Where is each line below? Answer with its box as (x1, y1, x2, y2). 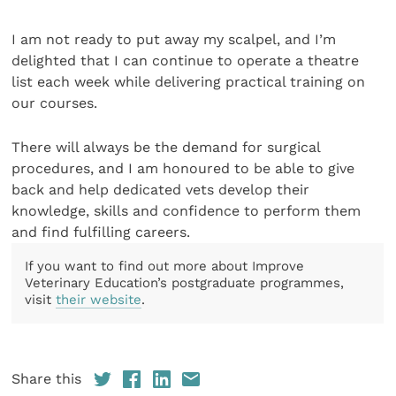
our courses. (11, 94, 98, 111)
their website (56, 292, 142, 308)
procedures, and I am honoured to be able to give (11, 160, 355, 178)
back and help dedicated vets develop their (11, 181, 310, 199)
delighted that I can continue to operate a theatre (11, 51, 360, 69)
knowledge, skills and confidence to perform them (11, 202, 362, 220)
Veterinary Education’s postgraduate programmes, (25, 275, 345, 292)
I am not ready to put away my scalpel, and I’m (11, 30, 337, 48)
